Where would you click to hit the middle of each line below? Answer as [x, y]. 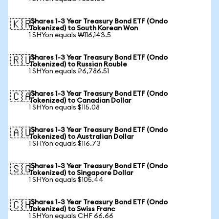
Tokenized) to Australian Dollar [81, 137]
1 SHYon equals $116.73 [65, 144]
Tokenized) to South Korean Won [83, 28]
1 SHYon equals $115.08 [64, 108]
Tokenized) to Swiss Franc [72, 209]
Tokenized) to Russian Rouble [78, 65]
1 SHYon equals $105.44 [66, 180]
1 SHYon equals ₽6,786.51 [69, 71]
